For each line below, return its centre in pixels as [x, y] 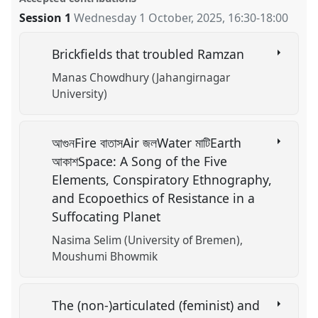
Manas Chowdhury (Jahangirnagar [141, 78]
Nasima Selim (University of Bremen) [146, 241]
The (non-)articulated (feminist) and [156, 305]
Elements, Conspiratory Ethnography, [162, 179]
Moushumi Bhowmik [105, 257]
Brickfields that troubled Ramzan [152, 54]
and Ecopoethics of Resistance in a [154, 198]
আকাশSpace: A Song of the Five [140, 161]
